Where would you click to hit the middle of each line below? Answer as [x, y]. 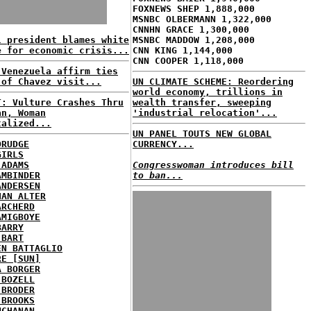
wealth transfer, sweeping [202, 102]
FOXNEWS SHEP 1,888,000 [194, 9]
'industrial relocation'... [205, 113]
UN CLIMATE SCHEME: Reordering [213, 82]
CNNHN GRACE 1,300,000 [191, 30]
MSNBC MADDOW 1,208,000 [194, 40]
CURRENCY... [163, 144]
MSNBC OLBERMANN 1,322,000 [202, 19]
